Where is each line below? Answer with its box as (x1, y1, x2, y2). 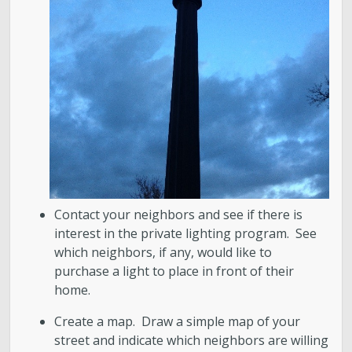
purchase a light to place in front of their (54, 262, 295, 280)
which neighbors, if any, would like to (54, 244, 273, 262)
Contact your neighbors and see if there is (54, 206, 303, 224)
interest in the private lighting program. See (54, 225, 317, 243)
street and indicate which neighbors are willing (54, 332, 329, 350)
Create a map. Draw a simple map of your (54, 313, 301, 331)
